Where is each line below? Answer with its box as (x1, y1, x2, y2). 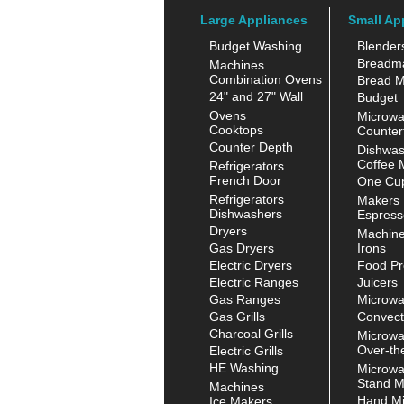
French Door (209, 172, 281, 188)
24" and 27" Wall (209, 88, 303, 104)
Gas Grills (209, 308, 265, 324)
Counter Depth (209, 139, 293, 154)
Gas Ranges (209, 291, 280, 307)
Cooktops (209, 122, 263, 137)
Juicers (357, 274, 398, 289)
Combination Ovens (209, 71, 322, 87)
